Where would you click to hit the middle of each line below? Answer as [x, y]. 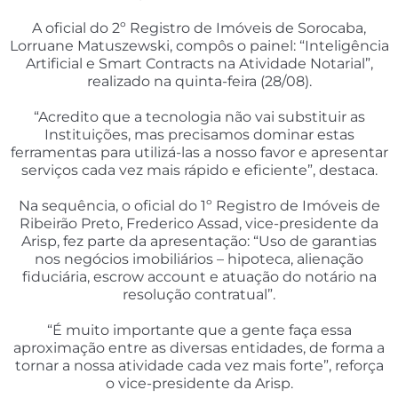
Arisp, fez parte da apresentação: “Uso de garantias [199, 242]
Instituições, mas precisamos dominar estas [199, 135]
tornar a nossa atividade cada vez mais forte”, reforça [199, 366]
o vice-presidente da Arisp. [199, 384]
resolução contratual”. [199, 295]
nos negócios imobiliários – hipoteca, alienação [199, 259]
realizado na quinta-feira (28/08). [199, 82]
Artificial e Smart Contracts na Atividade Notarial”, [199, 64]
